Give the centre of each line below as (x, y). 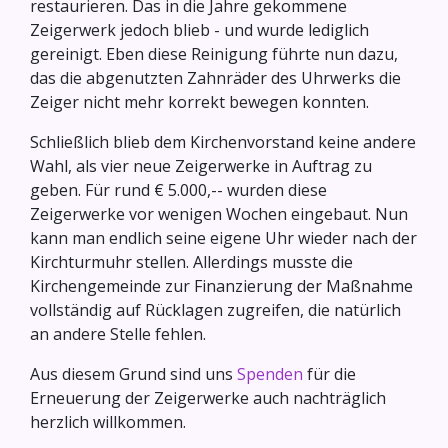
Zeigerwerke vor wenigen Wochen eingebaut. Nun (219, 214)
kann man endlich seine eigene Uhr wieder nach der (223, 238)
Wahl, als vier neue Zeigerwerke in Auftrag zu (201, 166)
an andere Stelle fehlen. (118, 334)
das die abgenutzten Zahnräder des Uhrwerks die (215, 78)
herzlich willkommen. (108, 422)
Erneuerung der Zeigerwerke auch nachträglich (208, 398)
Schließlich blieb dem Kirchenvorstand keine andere (223, 142)
